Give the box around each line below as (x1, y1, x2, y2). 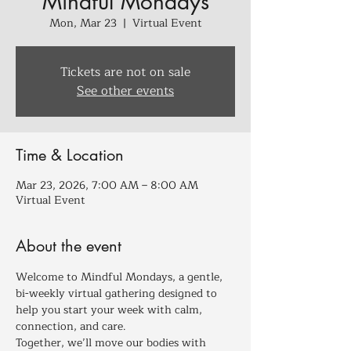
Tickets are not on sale (60, 62, 190, 82)
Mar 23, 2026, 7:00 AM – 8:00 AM (16, 176, 198, 194)
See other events (77, 81, 174, 101)
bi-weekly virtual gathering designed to (16, 284, 220, 302)
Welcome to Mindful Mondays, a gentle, (16, 268, 226, 286)
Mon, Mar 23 (49, 14, 117, 32)
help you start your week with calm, (16, 301, 205, 319)
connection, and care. (16, 317, 126, 335)
